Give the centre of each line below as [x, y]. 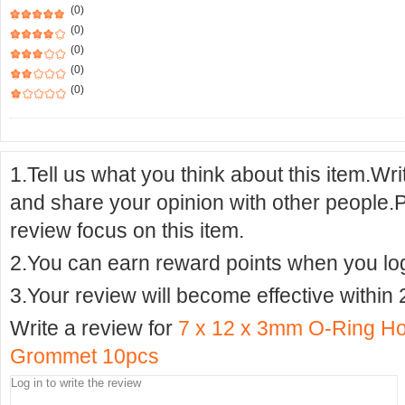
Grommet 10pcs [85, 356]
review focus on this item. [127, 231]
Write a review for [94, 328]
